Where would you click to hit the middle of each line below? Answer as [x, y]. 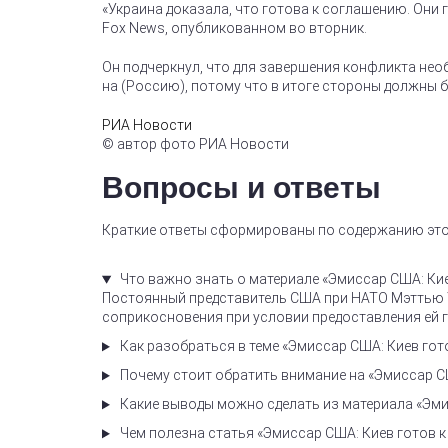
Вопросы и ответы [241, 188]
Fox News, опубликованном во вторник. [234, 28]
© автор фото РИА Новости [195, 144]
